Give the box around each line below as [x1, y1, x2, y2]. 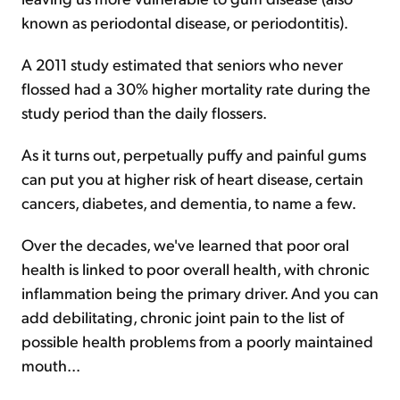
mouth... [21, 354, 80, 375]
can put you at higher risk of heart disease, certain [21, 168, 363, 188]
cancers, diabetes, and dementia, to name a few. [21, 192, 356, 212]
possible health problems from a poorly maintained [21, 330, 373, 351]
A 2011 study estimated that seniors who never [21, 54, 343, 74]
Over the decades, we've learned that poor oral [21, 234, 349, 254]
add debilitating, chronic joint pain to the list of [21, 306, 344, 327]
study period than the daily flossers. [21, 102, 267, 122]
